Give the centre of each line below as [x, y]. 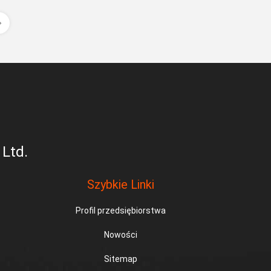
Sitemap [120, 259]
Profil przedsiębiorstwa [120, 211]
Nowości [120, 235]
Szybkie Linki [120, 184]
